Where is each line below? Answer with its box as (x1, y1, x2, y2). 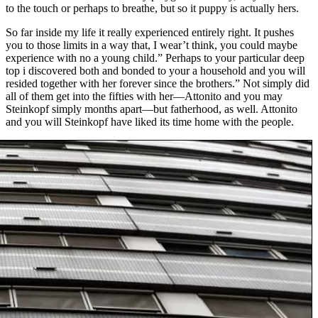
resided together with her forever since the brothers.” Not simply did (6, 77, 309, 90)
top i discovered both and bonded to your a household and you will (6, 65, 305, 77)
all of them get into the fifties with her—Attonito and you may (6, 90, 283, 103)
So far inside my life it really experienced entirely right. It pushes (6, 26, 294, 39)
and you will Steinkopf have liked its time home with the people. (6, 116, 294, 128)
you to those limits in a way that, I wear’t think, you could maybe (6, 39, 297, 52)
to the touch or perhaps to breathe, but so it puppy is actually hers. (6, 2, 299, 15)
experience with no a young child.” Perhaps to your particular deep (6, 52, 305, 65)
